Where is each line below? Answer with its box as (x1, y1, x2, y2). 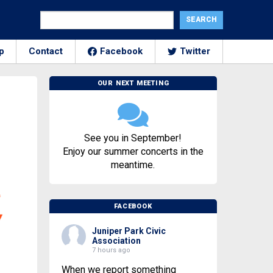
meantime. (111, 159, 155, 171)
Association (91, 236, 141, 246)
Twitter (179, 46, 211, 57)
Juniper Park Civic (91, 226, 166, 236)
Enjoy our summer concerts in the (62, 146, 204, 157)
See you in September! (84, 132, 182, 144)
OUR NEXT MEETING (97, 79, 169, 87)
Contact (28, 46, 63, 57)
